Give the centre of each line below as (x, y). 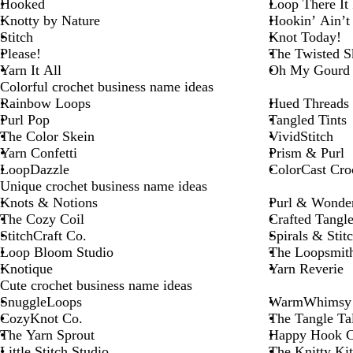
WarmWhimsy (310, 301)
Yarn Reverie (306, 268)
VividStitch (301, 136)
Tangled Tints (307, 119)
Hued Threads (308, 103)
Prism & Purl (306, 152)
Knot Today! (305, 37)
